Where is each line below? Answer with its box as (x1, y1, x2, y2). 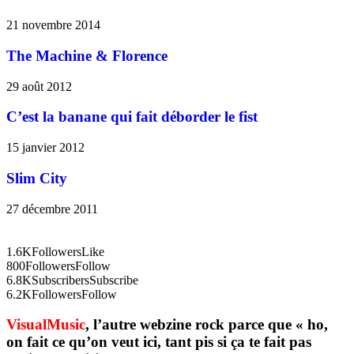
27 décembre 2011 (6, 201, 98, 216)
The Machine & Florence (6, 47, 168, 65)
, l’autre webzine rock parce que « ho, (85, 316, 328, 333)
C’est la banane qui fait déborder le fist (6, 108, 258, 126)
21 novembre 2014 (6, 18, 100, 32)
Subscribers (32, 273, 89, 287)
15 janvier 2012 (6, 141, 85, 155)
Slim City (6, 169, 67, 186)
